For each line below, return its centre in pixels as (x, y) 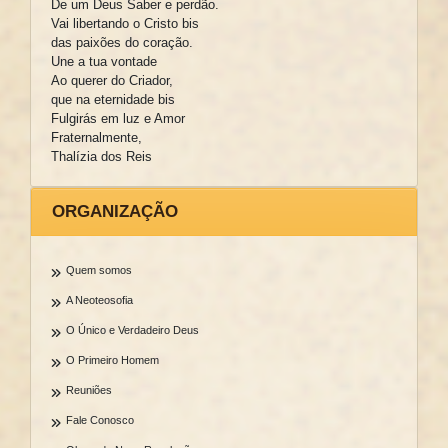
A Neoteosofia (99, 299)
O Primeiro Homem (112, 359)
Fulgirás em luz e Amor (117, 119)
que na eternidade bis (112, 100)
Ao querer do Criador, (111, 81)
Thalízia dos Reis (101, 157)
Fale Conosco (99, 419)
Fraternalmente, (96, 138)
